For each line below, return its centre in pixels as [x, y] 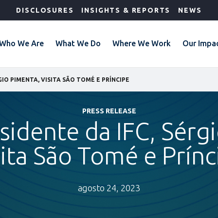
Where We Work [142, 43]
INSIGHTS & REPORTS [126, 10]
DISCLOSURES [45, 10]
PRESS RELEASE [109, 111]
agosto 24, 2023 [109, 188]
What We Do [78, 43]
